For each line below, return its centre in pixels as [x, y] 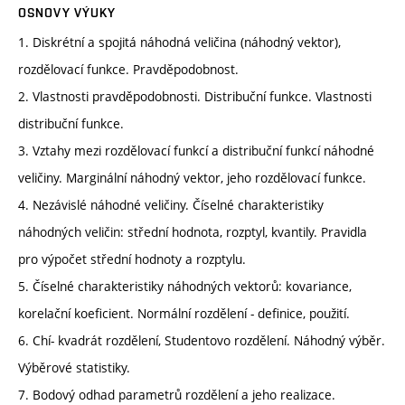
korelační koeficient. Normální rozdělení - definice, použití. [184, 314]
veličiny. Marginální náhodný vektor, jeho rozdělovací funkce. [192, 178]
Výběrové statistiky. [74, 368]
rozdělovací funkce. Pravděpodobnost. [128, 70]
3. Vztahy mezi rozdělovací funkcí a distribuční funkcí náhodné [196, 151]
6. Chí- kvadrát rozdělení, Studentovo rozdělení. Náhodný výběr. [202, 341]
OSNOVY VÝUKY [67, 13]
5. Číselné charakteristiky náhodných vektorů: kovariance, [185, 287]
